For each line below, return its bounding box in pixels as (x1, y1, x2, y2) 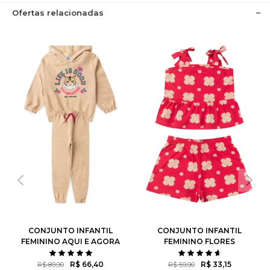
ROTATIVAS (176, 248, 223, 257)
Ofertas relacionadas (12, 8, 104, 17)
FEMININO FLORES (164, 237, 235, 246)
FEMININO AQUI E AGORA (21, 237, 120, 246)
